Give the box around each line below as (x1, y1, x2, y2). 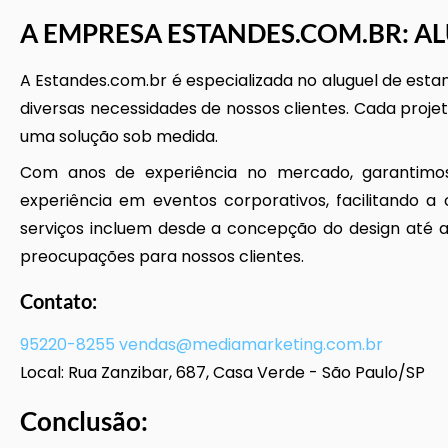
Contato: (20, 289, 97, 313)
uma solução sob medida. (20, 125, 218, 148)
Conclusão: (20, 405, 148, 437)
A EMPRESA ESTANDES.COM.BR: (20, 17, 414, 49)
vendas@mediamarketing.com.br (119, 333, 383, 356)
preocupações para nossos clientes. (20, 245, 304, 268)
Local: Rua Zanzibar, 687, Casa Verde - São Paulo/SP (20, 361, 425, 384)
